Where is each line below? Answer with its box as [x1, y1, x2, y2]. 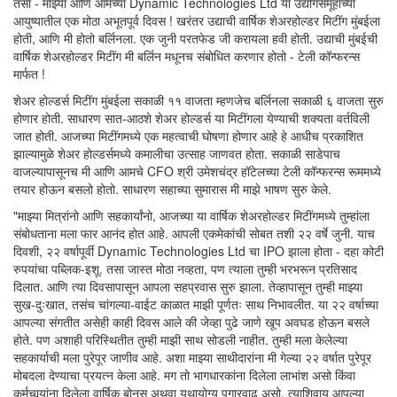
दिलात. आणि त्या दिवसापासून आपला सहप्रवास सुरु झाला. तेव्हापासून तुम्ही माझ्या [13, 277, 362, 295]
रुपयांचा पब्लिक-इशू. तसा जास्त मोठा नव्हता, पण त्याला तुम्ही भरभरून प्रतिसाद [13, 260, 357, 277]
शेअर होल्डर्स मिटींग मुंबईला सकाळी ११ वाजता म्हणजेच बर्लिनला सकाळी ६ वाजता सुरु [13, 91, 384, 109]
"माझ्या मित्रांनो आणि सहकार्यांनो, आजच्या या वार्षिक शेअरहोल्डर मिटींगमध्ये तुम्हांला [13, 206, 370, 224]
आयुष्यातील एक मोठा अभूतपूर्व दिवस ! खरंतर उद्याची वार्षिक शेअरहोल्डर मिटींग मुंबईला [13, 12, 380, 29]
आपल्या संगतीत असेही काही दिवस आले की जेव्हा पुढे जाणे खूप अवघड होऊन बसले [13, 313, 370, 331]
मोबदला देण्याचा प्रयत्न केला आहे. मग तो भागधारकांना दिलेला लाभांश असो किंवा [13, 366, 355, 384]
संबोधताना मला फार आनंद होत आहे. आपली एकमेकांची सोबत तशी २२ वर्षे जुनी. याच [13, 224, 375, 242]
